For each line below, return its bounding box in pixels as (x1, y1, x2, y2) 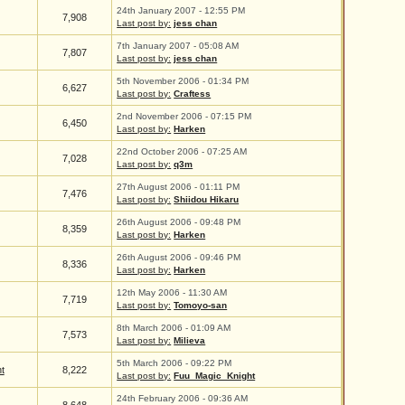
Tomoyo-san (174, 300, 228, 310)
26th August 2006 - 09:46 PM (117, 252, 241, 262)
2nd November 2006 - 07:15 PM (117, 111, 252, 121)
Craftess (174, 89, 212, 99)
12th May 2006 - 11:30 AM (117, 287, 228, 297)
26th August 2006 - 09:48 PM (117, 217, 241, 227)
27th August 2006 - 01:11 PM (117, 182, 240, 192)
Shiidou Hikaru (174, 194, 240, 204)
